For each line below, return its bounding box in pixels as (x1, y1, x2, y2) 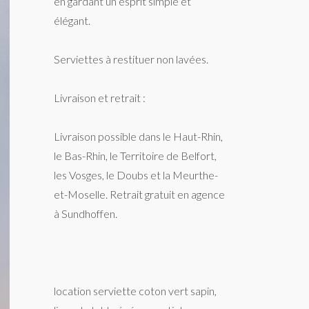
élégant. (54, 14, 91, 27)
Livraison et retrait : (54, 91, 146, 104)
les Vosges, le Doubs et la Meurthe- (54, 168, 219, 181)
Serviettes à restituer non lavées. (54, 52, 209, 66)
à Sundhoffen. (54, 207, 118, 220)
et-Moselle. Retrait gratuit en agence (54, 188, 226, 201)
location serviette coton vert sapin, (54, 284, 217, 297)
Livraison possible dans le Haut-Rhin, (54, 130, 223, 143)
